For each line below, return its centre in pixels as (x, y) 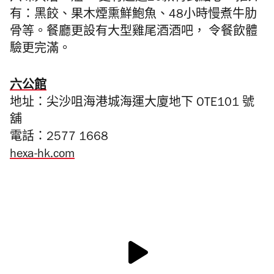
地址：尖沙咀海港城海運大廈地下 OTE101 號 (132, 104)
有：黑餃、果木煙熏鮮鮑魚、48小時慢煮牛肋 (133, 16)
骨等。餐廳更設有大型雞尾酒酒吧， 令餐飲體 (134, 33)
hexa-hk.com (42, 155)
